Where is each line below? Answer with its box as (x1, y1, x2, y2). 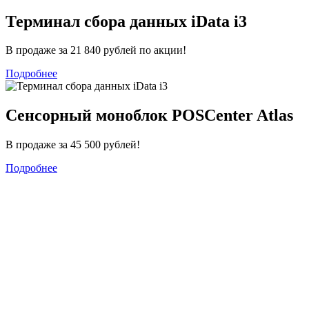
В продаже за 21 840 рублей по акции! (6, 44, 186, 57)
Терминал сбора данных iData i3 (6, 12, 247, 30)
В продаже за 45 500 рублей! (6, 139, 140, 151)
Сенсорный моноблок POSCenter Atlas (6, 106, 293, 125)
